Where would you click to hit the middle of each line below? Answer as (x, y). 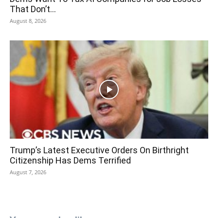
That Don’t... (33, 9)
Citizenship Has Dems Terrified (70, 160)
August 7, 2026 (28, 172)
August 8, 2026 (28, 21)
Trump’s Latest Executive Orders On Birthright (99, 150)
